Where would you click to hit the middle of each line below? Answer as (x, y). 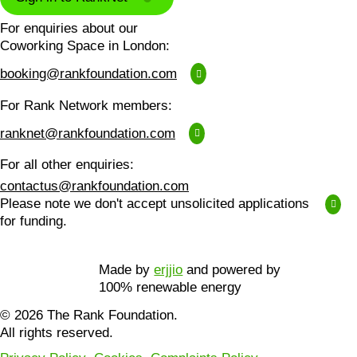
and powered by (232, 270)
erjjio (169, 270)
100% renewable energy (171, 288)
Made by (127, 270)
